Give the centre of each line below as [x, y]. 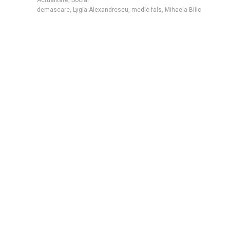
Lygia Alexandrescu [101, 9]
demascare [53, 9]
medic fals [147, 9]
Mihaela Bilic [183, 9]
